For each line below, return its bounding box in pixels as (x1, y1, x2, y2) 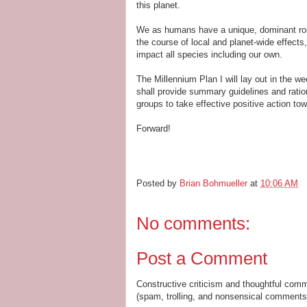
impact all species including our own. (136, 49, 282, 60)
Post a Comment (136, 247, 267, 269)
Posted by (136, 178, 180, 189)
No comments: (136, 213, 250, 234)
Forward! (136, 123, 171, 134)
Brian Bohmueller (180, 178, 247, 189)
